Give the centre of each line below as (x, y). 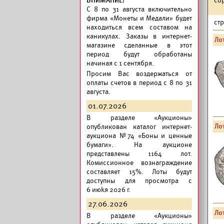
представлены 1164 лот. (139, 154)
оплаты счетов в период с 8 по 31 (139, 83)
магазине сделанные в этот (139, 45)
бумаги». (100, 145)
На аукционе (153, 145)
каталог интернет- (162, 127)
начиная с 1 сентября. (120, 63)
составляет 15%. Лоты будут (139, 172)
